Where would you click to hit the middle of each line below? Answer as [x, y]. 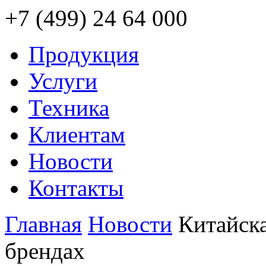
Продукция [84, 54]
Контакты [76, 188]
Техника [69, 108]
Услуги [63, 81]
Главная [43, 224]
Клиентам [77, 134]
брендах [45, 251]
